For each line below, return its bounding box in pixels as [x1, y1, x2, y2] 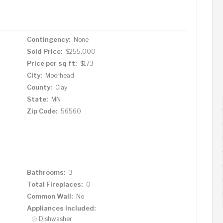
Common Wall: [26, 192, 73, 200]
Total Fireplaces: [26, 180, 83, 188]
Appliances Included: [26, 204, 96, 212]
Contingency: [26, 35, 70, 43]
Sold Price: [26, 47, 62, 55]
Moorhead [45, 72, 74, 79]
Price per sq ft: [26, 59, 77, 67]
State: [26, 95, 48, 103]
